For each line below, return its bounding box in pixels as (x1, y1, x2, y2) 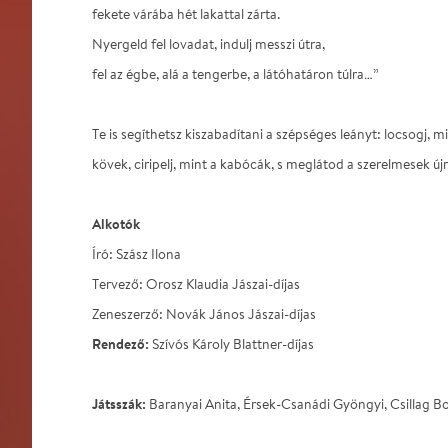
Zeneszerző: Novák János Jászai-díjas (92, 305, 316, 323)
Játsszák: (92, 394, 146, 413)
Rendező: (92, 334, 149, 353)
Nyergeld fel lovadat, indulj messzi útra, (92, 35, 325, 53)
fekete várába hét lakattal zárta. (92, 5, 280, 23)
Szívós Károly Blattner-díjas (149, 335, 314, 353)
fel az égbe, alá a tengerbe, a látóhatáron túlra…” (92, 65, 379, 83)
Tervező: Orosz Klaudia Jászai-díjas (92, 275, 300, 293)
